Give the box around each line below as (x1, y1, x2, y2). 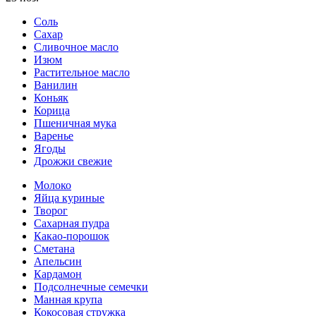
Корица (34, 104, 70, 116)
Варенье (34, 129, 73, 142)
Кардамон (34, 267, 82, 280)
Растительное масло (34, 66, 130, 78)
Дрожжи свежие (34, 154, 112, 167)
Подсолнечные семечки (34, 280, 148, 293)
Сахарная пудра (34, 217, 109, 229)
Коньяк (34, 91, 68, 104)
